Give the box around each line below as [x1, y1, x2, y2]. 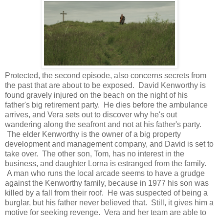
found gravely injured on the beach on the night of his [5, 91, 188, 100]
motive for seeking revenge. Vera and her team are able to [5, 208, 206, 217]
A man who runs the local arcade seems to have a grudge [5, 169, 205, 178]
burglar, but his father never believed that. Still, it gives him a [5, 198, 214, 207]
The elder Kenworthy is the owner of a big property [5, 130, 181, 139]
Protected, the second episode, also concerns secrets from [5, 71, 206, 80]
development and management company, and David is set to [5, 140, 214, 149]
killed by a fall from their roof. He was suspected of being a [5, 189, 208, 197]
